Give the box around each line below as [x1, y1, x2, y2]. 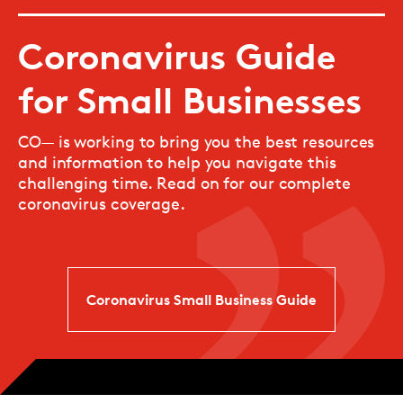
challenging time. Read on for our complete [18, 173, 351, 193]
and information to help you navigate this [18, 152, 336, 173]
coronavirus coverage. [18, 193, 185, 214]
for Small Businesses [18, 78, 362, 123]
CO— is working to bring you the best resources [18, 131, 375, 152]
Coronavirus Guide [18, 34, 336, 79]
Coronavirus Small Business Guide [86, 291, 317, 309]
